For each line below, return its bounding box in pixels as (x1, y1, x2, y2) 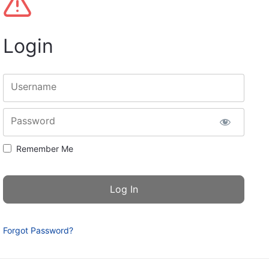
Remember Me (16, 143, 73, 154)
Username (11, 80, 56, 92)
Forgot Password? (3, 225, 73, 235)
